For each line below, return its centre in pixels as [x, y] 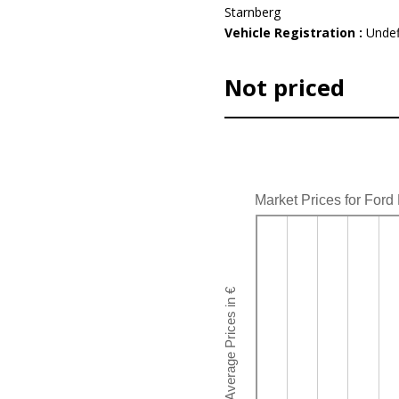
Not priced [284, 87]
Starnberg [252, 12]
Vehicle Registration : [295, 33]
